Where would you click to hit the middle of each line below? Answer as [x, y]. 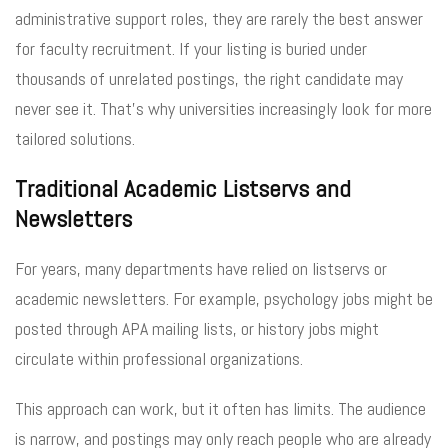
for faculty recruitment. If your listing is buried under [191, 48]
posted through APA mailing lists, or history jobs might [197, 328]
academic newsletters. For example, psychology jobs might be [224, 298]
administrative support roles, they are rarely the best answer [219, 18]
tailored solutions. [75, 138]
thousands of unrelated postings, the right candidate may [209, 78]
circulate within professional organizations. [159, 358]
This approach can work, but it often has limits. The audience [220, 408]
